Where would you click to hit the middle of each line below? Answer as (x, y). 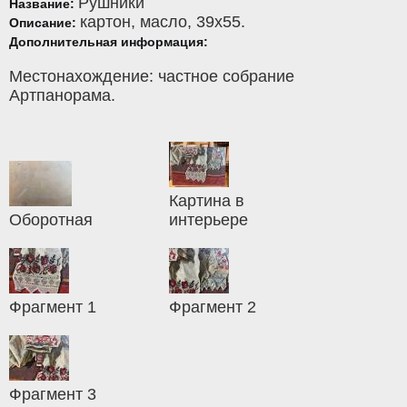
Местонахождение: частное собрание (152, 76)
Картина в (207, 200)
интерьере (209, 219)
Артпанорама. (62, 95)
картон (105, 21)
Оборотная (51, 219)
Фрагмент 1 (53, 307)
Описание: (45, 22)
